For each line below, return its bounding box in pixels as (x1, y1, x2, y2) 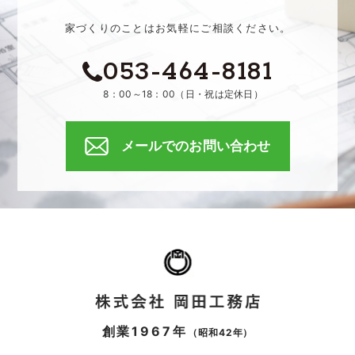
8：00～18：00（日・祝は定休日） (103, 88, 264, 101)
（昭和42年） (187, 326, 254, 339)
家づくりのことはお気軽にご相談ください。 (64, 21, 292, 35)
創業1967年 (101, 323, 188, 340)
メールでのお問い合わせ (120, 138, 271, 155)
